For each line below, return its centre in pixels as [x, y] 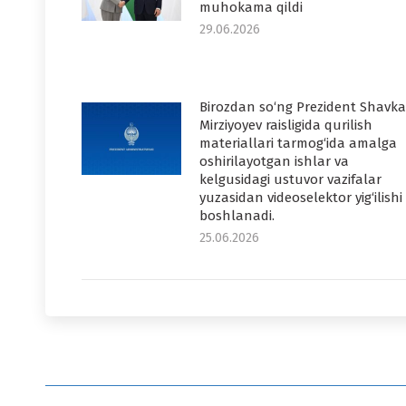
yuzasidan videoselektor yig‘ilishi [301, 198]
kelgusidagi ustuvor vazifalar [290, 179]
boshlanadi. [237, 216]
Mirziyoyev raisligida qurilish [286, 125]
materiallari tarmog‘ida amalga [298, 143]
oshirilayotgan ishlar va [274, 161]
